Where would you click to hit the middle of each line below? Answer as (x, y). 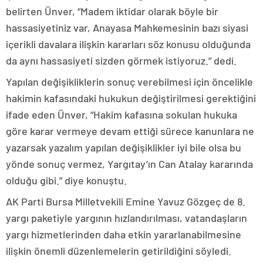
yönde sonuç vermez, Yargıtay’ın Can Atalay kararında (129, 164)
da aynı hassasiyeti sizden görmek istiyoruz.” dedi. (121, 61)
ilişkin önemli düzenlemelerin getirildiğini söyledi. (119, 251)
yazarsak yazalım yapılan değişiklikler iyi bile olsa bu (124, 148)
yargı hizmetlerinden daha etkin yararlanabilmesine (124, 235)
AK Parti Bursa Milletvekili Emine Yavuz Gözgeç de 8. (126, 202)
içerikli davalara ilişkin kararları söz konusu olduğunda (128, 44)
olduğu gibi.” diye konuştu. (66, 181)
